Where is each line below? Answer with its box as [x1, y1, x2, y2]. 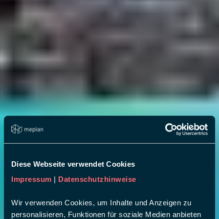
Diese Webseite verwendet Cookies [11, 159, 135, 168]
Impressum [11, 175, 52, 183]
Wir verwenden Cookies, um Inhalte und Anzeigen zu [11, 198, 192, 207]
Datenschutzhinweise [58, 175, 136, 183]
